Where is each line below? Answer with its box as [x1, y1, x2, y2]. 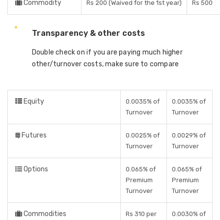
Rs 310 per [126, 210, 157, 218]
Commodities [22, 210, 66, 218]
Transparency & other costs [31, 28, 145, 38]
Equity [22, 97, 44, 106]
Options [22, 165, 48, 173]
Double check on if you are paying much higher [31, 48, 183, 56]
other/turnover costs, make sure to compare [31, 60, 179, 68]
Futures [20, 131, 47, 139]
